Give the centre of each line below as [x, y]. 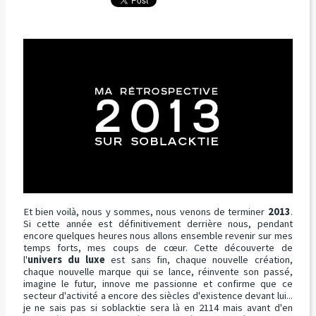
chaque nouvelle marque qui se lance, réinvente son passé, [158, 272]
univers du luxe [66, 260]
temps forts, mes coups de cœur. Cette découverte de [158, 248]
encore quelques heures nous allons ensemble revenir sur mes [158, 236]
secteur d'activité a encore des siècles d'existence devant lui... [158, 296]
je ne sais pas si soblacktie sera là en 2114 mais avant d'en [158, 308]
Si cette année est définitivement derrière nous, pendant [158, 224]
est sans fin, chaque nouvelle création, [199, 260]
